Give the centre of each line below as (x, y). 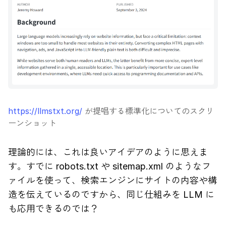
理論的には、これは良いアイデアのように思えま (108, 152)
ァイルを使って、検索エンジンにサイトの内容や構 (112, 181)
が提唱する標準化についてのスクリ (148, 111)
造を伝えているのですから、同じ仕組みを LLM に (111, 195)
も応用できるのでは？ (53, 209)
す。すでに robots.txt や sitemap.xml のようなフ (109, 166)
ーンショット (32, 123)
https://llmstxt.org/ (45, 111)
